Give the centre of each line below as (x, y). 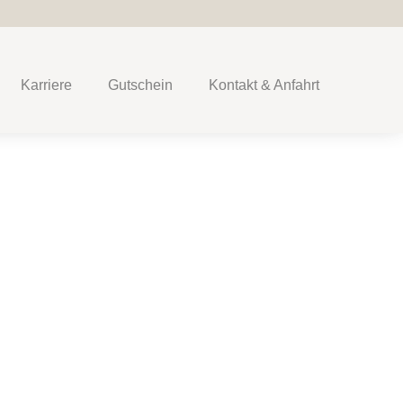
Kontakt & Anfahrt (264, 85)
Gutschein (141, 85)
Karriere (47, 85)
